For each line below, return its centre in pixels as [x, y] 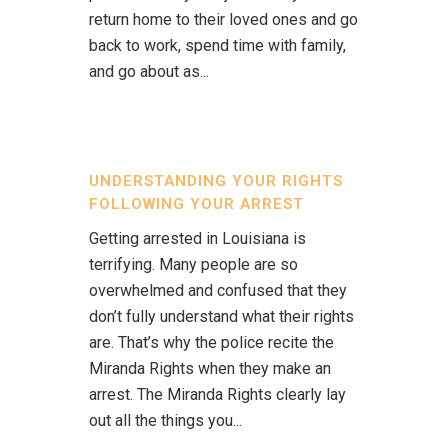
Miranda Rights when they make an [210, 368]
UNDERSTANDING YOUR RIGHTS [216, 181]
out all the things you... [165, 420]
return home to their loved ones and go [223, 19]
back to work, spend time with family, [217, 45]
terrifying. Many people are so [193, 264]
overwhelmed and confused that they [218, 290]
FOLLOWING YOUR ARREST [196, 204]
